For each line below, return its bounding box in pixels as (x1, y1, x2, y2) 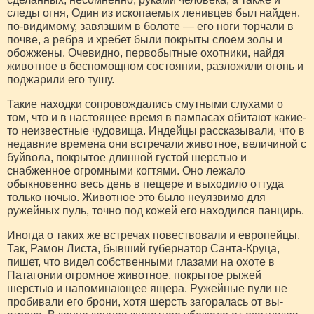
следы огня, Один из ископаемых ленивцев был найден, (7, 6, 300, 19)
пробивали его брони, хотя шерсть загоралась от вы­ (7, 295, 283, 308)
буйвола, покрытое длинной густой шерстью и (7, 151, 247, 163)
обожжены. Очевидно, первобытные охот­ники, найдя (7, 46, 285, 59)
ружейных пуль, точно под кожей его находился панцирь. (7, 204, 304, 217)
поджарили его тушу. (7, 73, 114, 86)
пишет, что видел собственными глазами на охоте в (7, 255, 275, 268)
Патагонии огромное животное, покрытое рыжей (7, 268, 261, 281)
